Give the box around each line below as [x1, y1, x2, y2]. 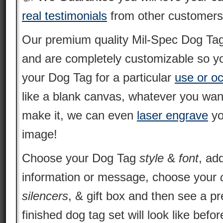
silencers [22, 189, 68, 203]
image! [22, 127, 57, 141]
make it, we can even [22, 109, 137, 122]
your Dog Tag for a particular [22, 71, 175, 84]
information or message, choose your [22, 170, 220, 184]
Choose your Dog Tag [22, 151, 139, 165]
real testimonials [22, 9, 107, 22]
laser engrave [137, 109, 208, 122]
